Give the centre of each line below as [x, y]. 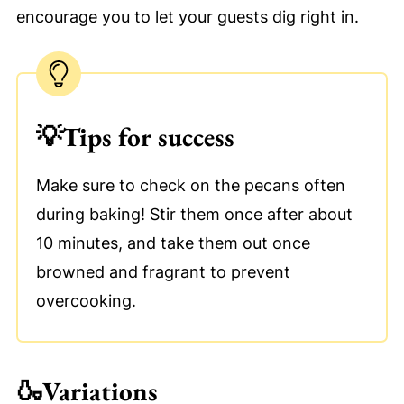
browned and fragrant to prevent [163, 271]
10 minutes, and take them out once [173, 243]
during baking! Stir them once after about [194, 214]
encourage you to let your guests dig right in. [187, 16]
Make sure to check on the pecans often [190, 185]
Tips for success [148, 137]
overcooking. [86, 300]
